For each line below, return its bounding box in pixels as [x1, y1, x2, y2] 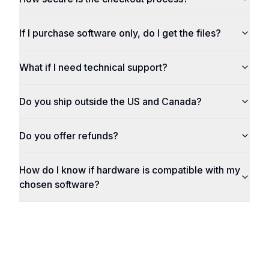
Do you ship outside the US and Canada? [19, 95, 202, 107]
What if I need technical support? [19, 61, 168, 73]
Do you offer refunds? [19, 130, 118, 142]
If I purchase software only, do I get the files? [19, 27, 221, 39]
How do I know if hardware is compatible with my [19, 164, 240, 176]
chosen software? [19, 178, 100, 190]
